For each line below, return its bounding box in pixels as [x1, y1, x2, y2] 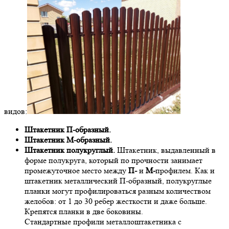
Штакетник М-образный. [25, 135, 112, 145]
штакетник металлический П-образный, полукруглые [25, 176, 212, 186]
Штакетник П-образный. [25, 125, 111, 135]
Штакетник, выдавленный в [117, 145, 216, 155]
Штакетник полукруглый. [25, 145, 117, 155]
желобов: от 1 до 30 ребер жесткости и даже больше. [25, 196, 207, 207]
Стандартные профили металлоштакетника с [25, 217, 181, 227]
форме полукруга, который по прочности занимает [25, 155, 202, 166]
